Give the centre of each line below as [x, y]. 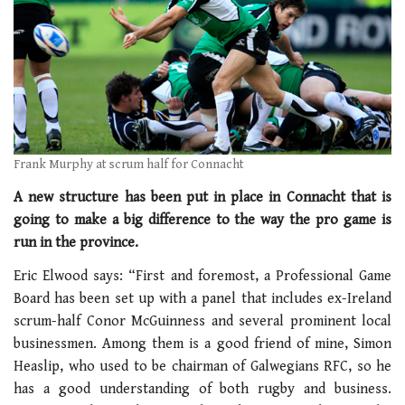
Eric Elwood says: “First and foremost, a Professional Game [202, 277]
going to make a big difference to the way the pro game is [202, 220]
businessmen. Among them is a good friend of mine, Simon [202, 344]
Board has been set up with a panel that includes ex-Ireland [202, 299]
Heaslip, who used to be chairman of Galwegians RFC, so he [202, 367]
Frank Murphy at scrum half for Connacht [129, 165]
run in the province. [76, 242]
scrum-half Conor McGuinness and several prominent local [202, 322]
